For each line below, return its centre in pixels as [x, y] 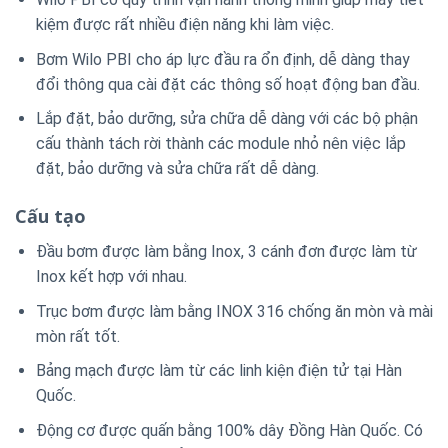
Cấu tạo [50, 215]
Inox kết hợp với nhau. [111, 276]
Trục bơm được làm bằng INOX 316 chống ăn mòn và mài [234, 311]
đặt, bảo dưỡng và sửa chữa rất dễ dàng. [177, 169]
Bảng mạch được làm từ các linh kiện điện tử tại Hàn [218, 371]
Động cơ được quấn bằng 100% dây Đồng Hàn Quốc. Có [229, 430]
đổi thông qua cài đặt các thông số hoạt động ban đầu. [227, 84]
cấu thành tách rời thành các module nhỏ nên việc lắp [220, 144]
